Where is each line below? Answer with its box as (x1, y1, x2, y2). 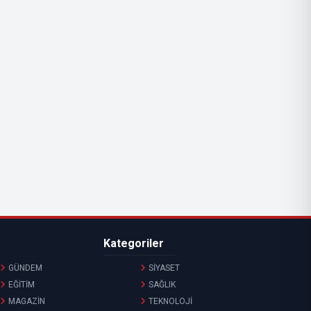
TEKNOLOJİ (149, 296, 192, 307)
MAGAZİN (8, 296, 45, 307)
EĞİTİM (8, 280, 35, 290)
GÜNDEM (8, 263, 42, 274)
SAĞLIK (149, 280, 176, 290)
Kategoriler (103, 237, 164, 251)
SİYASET (149, 263, 180, 274)
